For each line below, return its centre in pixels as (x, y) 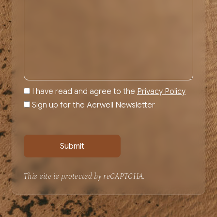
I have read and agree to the (85, 91)
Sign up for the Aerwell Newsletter (93, 105)
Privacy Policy (161, 91)
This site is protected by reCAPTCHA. (84, 177)
